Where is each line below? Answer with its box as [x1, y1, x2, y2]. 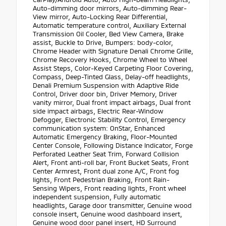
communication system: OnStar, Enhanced [33, 124, 165, 133]
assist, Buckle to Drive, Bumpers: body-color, [33, 38, 173, 47]
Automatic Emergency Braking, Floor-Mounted [33, 133, 177, 141]
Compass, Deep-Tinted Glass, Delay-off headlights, [33, 73, 190, 81]
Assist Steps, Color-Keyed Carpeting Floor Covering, [33, 64, 193, 73]
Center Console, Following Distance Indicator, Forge [33, 141, 193, 150]
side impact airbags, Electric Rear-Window [33, 107, 163, 116]
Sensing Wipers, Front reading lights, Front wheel [33, 184, 186, 193]
